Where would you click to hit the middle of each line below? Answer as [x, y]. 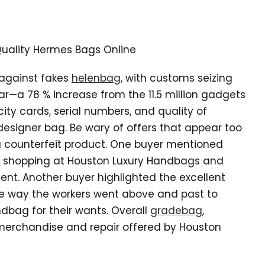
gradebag [176, 211]
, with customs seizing [177, 78]
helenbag [96, 78]
